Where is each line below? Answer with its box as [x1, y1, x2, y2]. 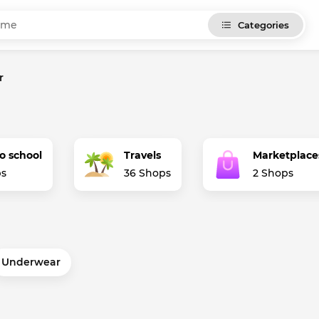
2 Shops [253, 167, 293, 179]
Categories [238, 19, 289, 31]
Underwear [1, 256, 61, 268]
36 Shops [124, 167, 171, 179]
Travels [124, 149, 161, 162]
